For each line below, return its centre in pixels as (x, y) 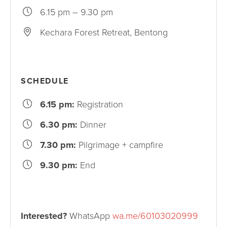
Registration (99, 105)
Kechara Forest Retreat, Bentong (104, 33)
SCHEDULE (45, 81)
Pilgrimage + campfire (119, 145)
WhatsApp (89, 216)
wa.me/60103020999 (155, 216)
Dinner (92, 125)
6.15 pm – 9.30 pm (76, 12)
